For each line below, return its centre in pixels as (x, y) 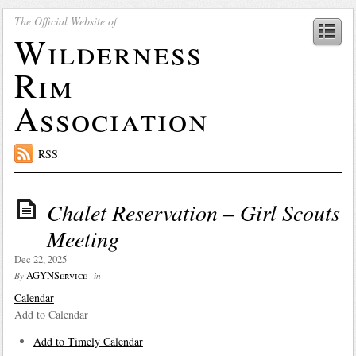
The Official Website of (65, 21)
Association (111, 118)
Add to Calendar (51, 314)
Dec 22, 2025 (40, 259)
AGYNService (56, 275)
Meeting (83, 238)
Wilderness (108, 51)
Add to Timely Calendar (88, 341)
